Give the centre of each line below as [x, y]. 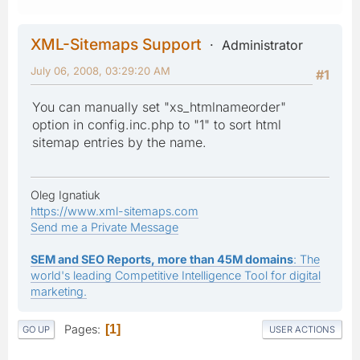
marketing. [59, 291]
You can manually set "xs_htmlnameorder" [159, 106]
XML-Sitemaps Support [116, 44]
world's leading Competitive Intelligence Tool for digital [176, 275]
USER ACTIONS [302, 330]
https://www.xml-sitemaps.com [115, 211]
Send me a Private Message [104, 227]
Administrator [262, 45]
